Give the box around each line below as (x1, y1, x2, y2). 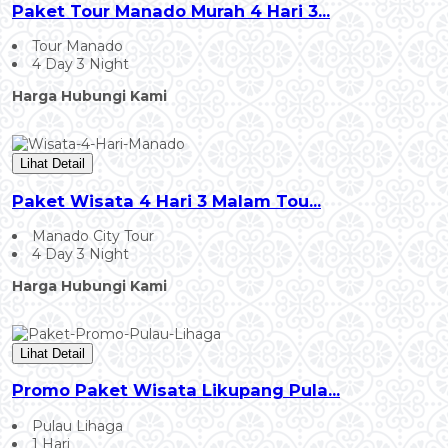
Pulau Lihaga (32, 416, 123, 435)
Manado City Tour (32, 227, 154, 246)
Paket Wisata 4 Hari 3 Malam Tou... (12, 190, 321, 211)
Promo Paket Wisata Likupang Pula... (12, 380, 340, 401)
